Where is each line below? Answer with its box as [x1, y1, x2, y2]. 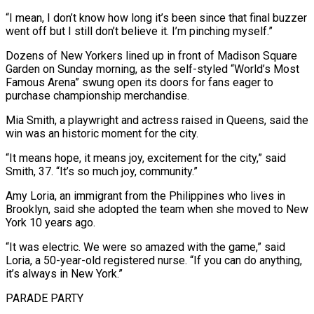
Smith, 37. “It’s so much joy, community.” [6, 164, 198, 178]
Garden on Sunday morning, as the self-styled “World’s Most [6, 62, 299, 76]
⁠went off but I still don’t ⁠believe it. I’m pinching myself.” [6, 24, 273, 38]
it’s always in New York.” [6, 266, 123, 280]
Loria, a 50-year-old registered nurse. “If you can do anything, [6, 253, 302, 267]
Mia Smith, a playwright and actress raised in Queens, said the [6, 113, 308, 127]
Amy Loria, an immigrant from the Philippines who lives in [6, 189, 285, 203]
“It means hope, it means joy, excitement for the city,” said [6, 151, 286, 165]
